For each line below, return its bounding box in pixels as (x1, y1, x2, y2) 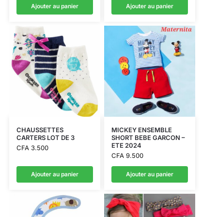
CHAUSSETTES (16, 126, 63, 134)
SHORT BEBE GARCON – (111, 134, 185, 142)
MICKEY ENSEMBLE (111, 126, 172, 134)
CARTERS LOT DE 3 (16, 134, 75, 142)
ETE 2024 (111, 141, 141, 150)
